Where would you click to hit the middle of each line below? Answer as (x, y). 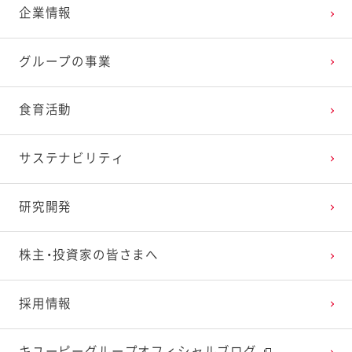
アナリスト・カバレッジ (89, 35)
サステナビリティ (71, 158)
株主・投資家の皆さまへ (89, 256)
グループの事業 (65, 62)
